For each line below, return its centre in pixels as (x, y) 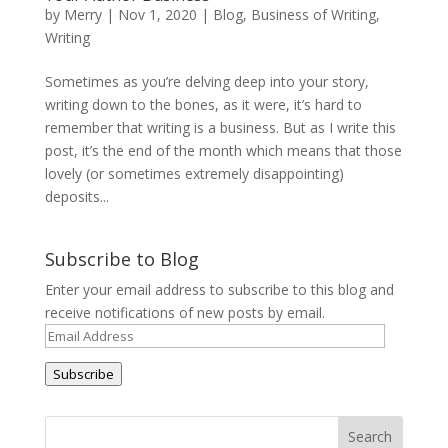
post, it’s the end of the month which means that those (223, 150)
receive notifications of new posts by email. (184, 312)
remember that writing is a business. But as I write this (220, 127)
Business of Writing (313, 14)
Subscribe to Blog (121, 258)
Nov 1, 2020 (157, 14)
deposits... (76, 196)
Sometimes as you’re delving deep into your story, (206, 81)
